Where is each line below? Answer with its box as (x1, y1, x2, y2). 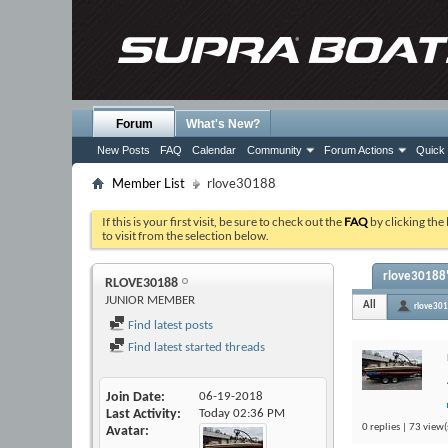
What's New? (186, 117, 260, 131)
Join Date (106, 390, 161, 405)
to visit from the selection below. (102, 228, 269, 243)
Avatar (106, 424, 145, 439)
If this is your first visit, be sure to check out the (102, 214, 344, 229)
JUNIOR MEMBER (105, 294, 195, 307)
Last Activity (106, 407, 177, 422)
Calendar (192, 144, 236, 156)
